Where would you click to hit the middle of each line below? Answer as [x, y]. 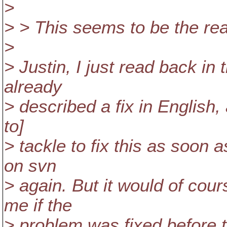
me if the [38, 205]
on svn [30, 166]
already [33, 87]
